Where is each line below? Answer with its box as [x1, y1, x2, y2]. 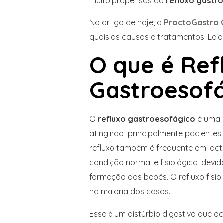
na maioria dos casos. [89, 186, 170, 196]
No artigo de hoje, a [89, 17, 164, 28]
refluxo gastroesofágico [97, 113, 195, 124]
